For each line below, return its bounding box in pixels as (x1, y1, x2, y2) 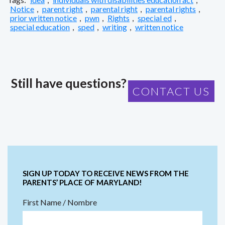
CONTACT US (132, 84, 210, 98)
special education (10, 22, 70, 32)
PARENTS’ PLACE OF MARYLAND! (23, 177, 142, 187)
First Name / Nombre (23, 197, 97, 207)
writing (102, 22, 127, 32)
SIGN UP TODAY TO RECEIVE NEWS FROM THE (23, 168, 189, 178)
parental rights (146, 4, 196, 14)
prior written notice (10, 13, 77, 23)
